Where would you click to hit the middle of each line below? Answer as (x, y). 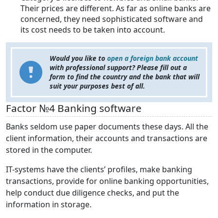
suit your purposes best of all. (97, 86)
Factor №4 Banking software (74, 108)
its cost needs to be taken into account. (93, 30)
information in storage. (49, 205)
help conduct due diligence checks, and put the (92, 193)
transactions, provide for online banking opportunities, (107, 181)
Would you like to (77, 58)
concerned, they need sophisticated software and (112, 19)
